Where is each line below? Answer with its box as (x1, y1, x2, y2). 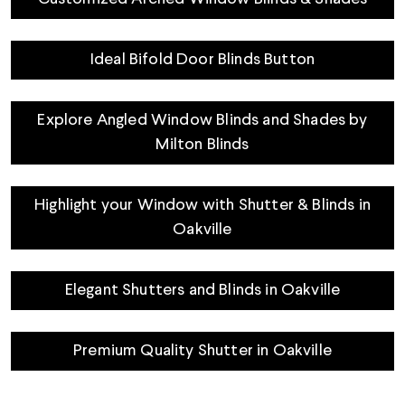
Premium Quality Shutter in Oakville (73, 343, 332, 359)
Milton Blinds (155, 137, 250, 153)
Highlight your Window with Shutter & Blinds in (34, 197, 371, 213)
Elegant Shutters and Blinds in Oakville (64, 282, 341, 298)
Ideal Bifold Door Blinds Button (89, 52, 316, 68)
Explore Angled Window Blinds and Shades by (37, 112, 368, 128)
